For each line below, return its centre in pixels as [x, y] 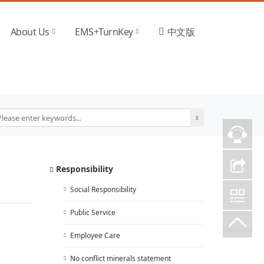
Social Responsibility [103, 189]
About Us [30, 32]
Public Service [93, 212]
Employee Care [95, 235]
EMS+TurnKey [104, 32]
